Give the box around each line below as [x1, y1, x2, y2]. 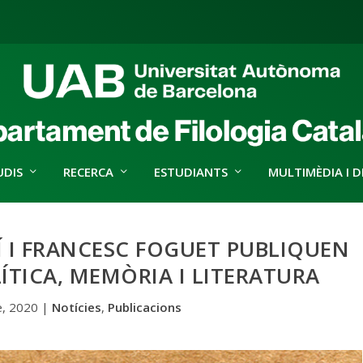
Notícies [51, 298, 101, 315]
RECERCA [62, 164, 113, 180]
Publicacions [107, 298, 181, 315]
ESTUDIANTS [153, 164, 228, 180]
